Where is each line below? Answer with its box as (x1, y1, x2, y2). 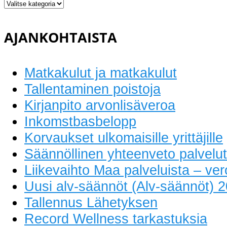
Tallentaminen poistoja (24, 81, 161, 97)
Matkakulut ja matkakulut (24, 65, 177, 81)
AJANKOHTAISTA (4, 28, 117, 47)
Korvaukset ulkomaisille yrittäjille (24, 130, 223, 146)
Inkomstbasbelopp (24, 113, 136, 130)
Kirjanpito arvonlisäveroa (24, 97, 175, 113)
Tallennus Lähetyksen (24, 195, 158, 211)
